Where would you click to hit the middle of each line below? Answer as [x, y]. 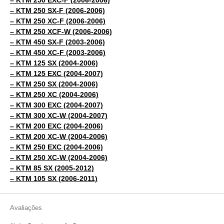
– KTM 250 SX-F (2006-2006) [57, 10]
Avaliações [26, 207]
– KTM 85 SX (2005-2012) [52, 168]
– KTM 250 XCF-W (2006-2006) [61, 31]
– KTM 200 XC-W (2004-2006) [59, 136]
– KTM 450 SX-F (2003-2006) [57, 42]
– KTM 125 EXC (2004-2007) [56, 73]
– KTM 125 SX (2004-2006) [54, 63]
